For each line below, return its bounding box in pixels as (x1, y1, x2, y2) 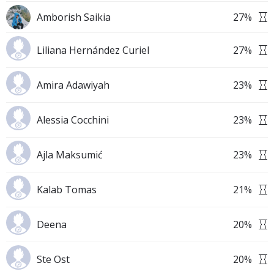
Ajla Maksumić (37, 148, 103, 161)
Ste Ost (37, 253, 70, 266)
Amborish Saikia (37, 10, 111, 24)
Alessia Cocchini (37, 113, 109, 127)
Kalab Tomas (37, 183, 97, 196)
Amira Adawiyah (37, 78, 109, 92)
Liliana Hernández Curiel (37, 43, 149, 57)
